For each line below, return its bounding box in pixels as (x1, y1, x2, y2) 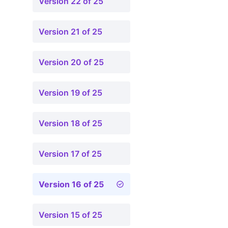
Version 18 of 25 (39, 118, 102, 128)
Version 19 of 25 (39, 88, 102, 98)
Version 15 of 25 (39, 210, 102, 220)
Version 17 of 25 (39, 149, 102, 159)
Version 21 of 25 (39, 26, 102, 37)
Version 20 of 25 (39, 57, 104, 67)
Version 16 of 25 (39, 179, 104, 189)
